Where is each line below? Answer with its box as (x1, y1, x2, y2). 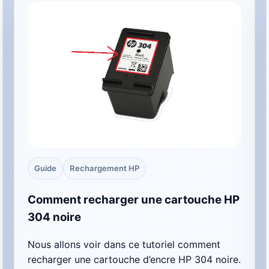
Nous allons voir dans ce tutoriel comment (28, 238, 221, 250)
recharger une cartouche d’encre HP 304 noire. (28, 253, 241, 265)
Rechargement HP (70, 163, 140, 174)
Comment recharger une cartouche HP (28, 192, 240, 207)
